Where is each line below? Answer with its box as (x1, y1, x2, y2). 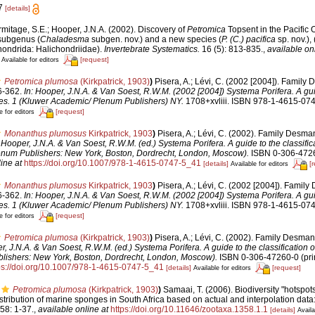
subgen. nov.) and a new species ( (89, 34, 221, 44)
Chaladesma (39, 34, 89, 44)
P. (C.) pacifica (221, 34, 276, 44)
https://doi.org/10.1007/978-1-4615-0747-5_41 (23, 158, 201, 169)
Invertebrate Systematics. (103, 44, 200, 54)
